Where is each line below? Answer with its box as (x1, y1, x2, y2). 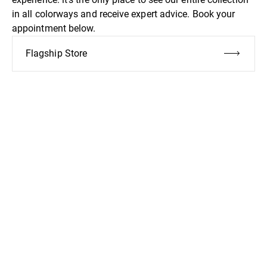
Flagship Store (26, 48, 88, 60)
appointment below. (12, 23, 96, 35)
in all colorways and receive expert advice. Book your (12, 8, 235, 20)
